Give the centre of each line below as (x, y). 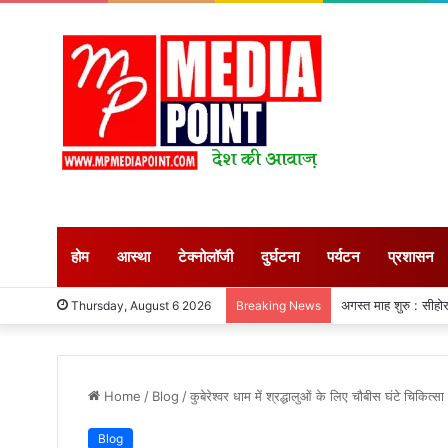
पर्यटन (343, 256)
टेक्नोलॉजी (205, 256)
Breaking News (278, 305)
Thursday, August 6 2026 (139, 305)
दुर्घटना (280, 256)
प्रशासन (411, 256)
